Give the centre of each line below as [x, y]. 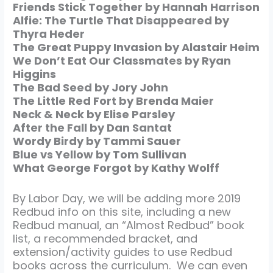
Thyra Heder [49, 34]
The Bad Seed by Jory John [91, 87]
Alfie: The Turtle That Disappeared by [121, 20]
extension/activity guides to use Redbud [123, 252]
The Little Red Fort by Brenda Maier [114, 101]
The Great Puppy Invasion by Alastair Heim [136, 47]
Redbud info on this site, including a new [122, 212]
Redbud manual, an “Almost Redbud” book [129, 225]
